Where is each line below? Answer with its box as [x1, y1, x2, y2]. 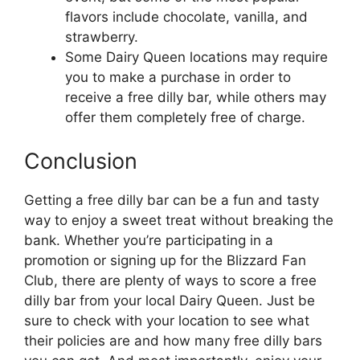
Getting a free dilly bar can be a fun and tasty [24, 191, 319, 208]
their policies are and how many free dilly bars [24, 332, 322, 349]
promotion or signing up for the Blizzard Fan [24, 252, 306, 268]
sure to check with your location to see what [24, 312, 309, 329]
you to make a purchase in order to [65, 69, 291, 85]
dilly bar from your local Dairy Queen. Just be [24, 292, 315, 309]
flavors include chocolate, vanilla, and [65, 9, 308, 25]
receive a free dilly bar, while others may [65, 89, 326, 105]
